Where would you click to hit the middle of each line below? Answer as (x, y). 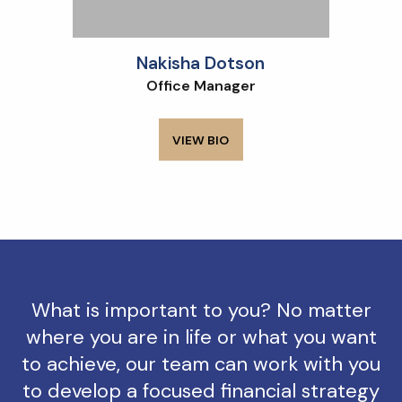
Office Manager (201, 85)
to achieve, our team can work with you (201, 364)
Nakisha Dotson (201, 63)
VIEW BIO (201, 140)
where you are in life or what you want (201, 337)
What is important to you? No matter (201, 310)
